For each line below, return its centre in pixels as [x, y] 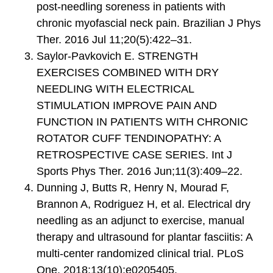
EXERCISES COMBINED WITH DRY [128, 72]
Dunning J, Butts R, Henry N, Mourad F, [133, 187]
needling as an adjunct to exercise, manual [140, 220]
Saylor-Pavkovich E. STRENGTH [117, 56]
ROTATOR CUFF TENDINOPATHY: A [129, 138]
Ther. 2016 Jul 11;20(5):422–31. [114, 39]
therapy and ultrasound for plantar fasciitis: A [144, 237]
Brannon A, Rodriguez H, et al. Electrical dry [144, 204]
